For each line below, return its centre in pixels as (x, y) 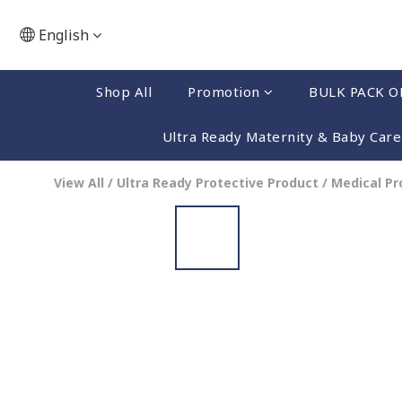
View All (79, 183)
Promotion (224, 92)
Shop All (124, 92)
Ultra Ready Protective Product (218, 183)
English (64, 35)
